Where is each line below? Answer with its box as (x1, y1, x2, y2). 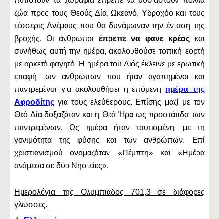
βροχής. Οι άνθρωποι (14, 34, 99, 43)
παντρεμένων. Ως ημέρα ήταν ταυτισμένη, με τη (14, 123, 205, 131)
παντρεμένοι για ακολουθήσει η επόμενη (14, 85, 166, 93)
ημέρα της (165, 85, 205, 93)
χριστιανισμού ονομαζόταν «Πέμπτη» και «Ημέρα (14, 149, 205, 157)
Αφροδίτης (14, 98, 55, 106)
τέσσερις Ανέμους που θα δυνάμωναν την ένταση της (14, 22, 205, 30)
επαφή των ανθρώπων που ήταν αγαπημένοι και (14, 72, 205, 81)
